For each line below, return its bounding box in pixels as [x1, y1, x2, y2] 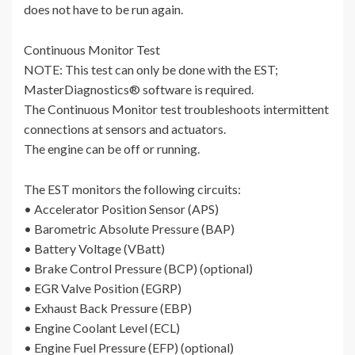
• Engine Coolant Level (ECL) [24, 320, 180, 336]
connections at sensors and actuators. [24, 121, 226, 137]
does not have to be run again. [24, 2, 183, 17]
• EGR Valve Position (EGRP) [24, 281, 181, 296]
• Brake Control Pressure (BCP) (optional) [24, 261, 253, 277]
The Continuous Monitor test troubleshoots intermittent [24, 101, 329, 117]
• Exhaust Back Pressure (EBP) [24, 300, 192, 316]
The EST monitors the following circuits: [24, 181, 241, 197]
